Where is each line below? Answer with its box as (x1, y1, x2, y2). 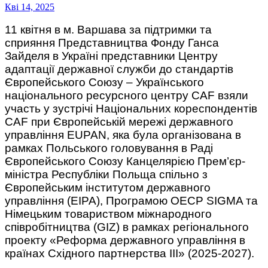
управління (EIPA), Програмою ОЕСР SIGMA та (5, 194, 258, 208)
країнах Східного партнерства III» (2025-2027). (5, 247, 254, 260)
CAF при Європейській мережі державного (5, 115, 233, 129)
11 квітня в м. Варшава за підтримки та (5, 23, 212, 36)
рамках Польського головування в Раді (5, 142, 213, 155)
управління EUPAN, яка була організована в (5, 129, 241, 142)
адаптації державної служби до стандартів (5, 63, 233, 76)
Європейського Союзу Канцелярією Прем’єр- (5, 155, 245, 168)
